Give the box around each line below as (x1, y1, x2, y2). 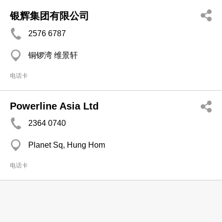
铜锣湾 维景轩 (28, 51, 78, 59)
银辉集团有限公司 (10, 10, 89, 21)
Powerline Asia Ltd (10, 101, 99, 111)
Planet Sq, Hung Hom (28, 141, 105, 149)
